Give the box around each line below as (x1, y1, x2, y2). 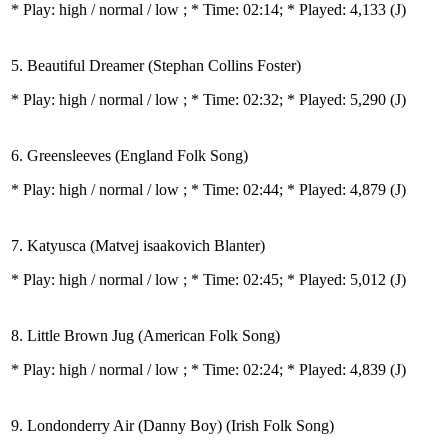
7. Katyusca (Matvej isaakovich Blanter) (11, 237, 265, 254)
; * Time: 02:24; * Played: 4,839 (183, 361, 390, 378)
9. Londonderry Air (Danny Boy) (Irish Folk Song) (11, 417, 334, 434)
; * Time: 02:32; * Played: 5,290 (183, 91, 390, 108)
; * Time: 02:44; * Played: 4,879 (183, 181, 390, 198)
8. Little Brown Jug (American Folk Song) (11, 327, 280, 344)
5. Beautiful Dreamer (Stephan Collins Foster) (11, 57, 301, 74)
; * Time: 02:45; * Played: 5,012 (183, 271, 390, 288)
